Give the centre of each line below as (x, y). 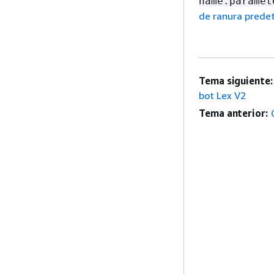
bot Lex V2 (222, 95)
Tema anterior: (233, 113)
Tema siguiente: (236, 81)
